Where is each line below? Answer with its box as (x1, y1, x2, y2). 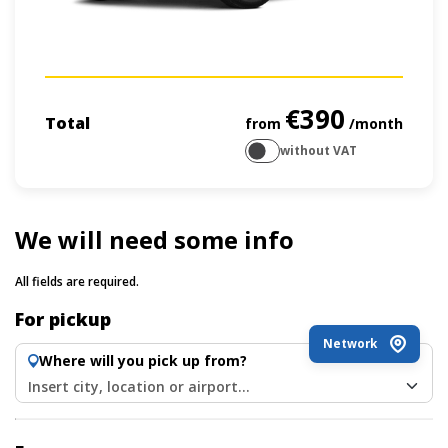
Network (323, 336, 377, 352)
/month (345, 114, 403, 134)
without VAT (280, 142, 357, 160)
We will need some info (15, 223, 294, 257)
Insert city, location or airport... (28, 376, 250, 396)
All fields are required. (15, 273, 139, 291)
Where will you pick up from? (39, 351, 247, 371)
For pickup (15, 307, 111, 332)
